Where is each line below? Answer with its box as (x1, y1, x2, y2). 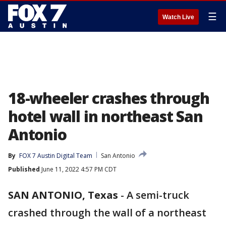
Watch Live (162, 14, 194, 21)
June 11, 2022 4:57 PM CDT (40, 165, 117, 174)
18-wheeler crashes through (8, 88, 209, 108)
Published (8, 165, 40, 174)
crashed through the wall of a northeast (8, 206, 206, 219)
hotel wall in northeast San (8, 106, 203, 127)
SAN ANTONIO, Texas (8, 188, 118, 202)
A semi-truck (127, 188, 189, 202)
